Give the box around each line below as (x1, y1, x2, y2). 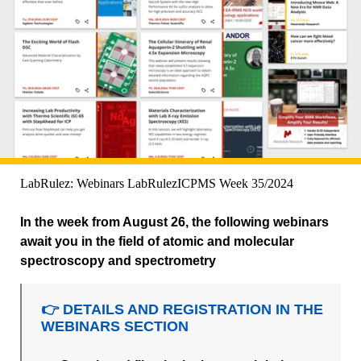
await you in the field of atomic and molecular (20, 234, 294, 249)
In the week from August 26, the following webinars (20, 215, 329, 230)
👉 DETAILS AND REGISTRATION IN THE (41, 301, 324, 318)
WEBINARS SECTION (41, 318, 189, 335)
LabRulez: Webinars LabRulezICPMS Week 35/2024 (20, 176, 293, 191)
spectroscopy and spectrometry (20, 254, 216, 268)
